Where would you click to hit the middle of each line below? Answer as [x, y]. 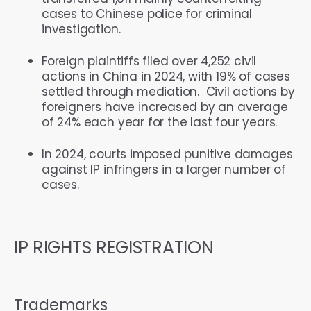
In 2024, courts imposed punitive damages [167, 154]
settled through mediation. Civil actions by [168, 91]
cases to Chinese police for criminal [147, 14]
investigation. [81, 29]
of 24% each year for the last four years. [160, 122]
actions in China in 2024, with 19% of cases [166, 76]
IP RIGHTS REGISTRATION [114, 247]
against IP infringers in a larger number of [164, 169]
